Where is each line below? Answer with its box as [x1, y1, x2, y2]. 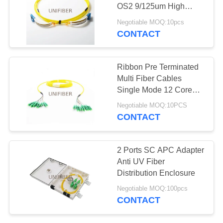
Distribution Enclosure [117, 168, 196, 177]
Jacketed [117, 108, 149, 117]
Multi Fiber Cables [117, 74, 182, 83]
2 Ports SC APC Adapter [117, 145, 205, 154]
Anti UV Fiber [117, 157, 165, 166]
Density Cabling [117, 13, 174, 22]
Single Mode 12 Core [117, 85, 193, 94]
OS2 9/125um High [117, 2, 185, 11]
